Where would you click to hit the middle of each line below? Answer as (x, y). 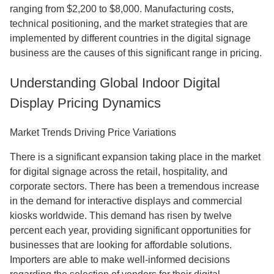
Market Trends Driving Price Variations (93, 132)
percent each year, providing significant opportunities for (130, 230)
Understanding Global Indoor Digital (115, 83)
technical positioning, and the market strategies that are (129, 24)
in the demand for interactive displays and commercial (126, 201)
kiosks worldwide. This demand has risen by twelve (121, 216)
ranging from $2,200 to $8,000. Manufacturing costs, (122, 9)
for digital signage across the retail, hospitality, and (119, 172)
